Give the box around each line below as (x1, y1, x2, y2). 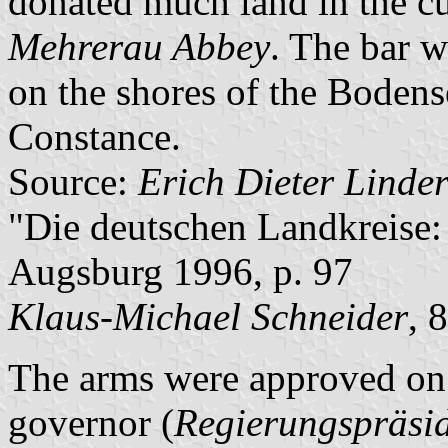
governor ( (8, 401, 174, 445)
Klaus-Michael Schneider (8, 295, 408, 339)
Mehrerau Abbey (8, 25, 270, 69)
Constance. (8, 115, 181, 159)
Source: (8, 160, 138, 204)
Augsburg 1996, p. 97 (8, 250, 353, 294)
